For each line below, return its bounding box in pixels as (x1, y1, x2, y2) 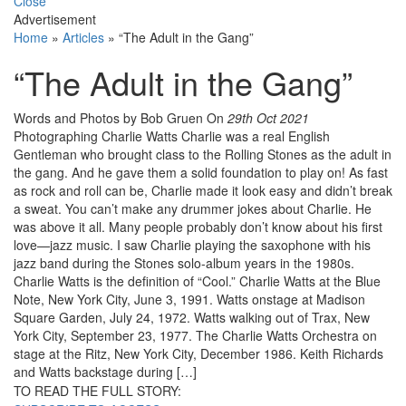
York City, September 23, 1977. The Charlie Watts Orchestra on (14, 326, 377, 345)
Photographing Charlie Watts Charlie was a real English (14, 127, 330, 146)
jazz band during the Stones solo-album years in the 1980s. (14, 254, 354, 273)
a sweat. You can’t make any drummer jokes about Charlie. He (14, 199, 372, 218)
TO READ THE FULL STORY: (14, 382, 181, 401)
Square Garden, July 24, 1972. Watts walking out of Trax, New (14, 308, 370, 327)
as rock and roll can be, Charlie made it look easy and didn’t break (14, 181, 392, 200)
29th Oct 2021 (227, 109, 309, 128)
